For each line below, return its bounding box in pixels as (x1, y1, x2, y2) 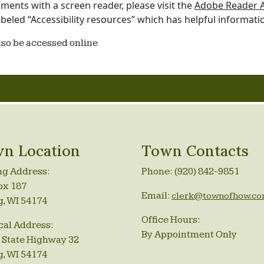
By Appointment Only (141, 229, 237, 240)
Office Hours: (141, 214, 200, 226)
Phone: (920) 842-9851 (141, 166, 239, 177)
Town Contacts (141, 141, 249, 160)
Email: (141, 190, 171, 202)
